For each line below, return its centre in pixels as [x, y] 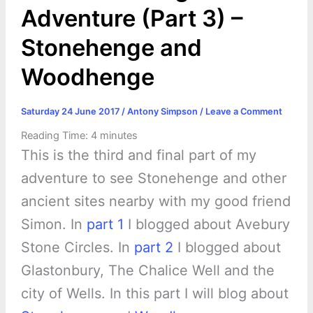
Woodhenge [87, 77]
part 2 [153, 247]
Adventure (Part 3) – [131, 19]
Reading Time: [56, 135]
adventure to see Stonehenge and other [153, 178]
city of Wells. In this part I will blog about [154, 293]
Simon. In [53, 224]
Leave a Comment [243, 112]
